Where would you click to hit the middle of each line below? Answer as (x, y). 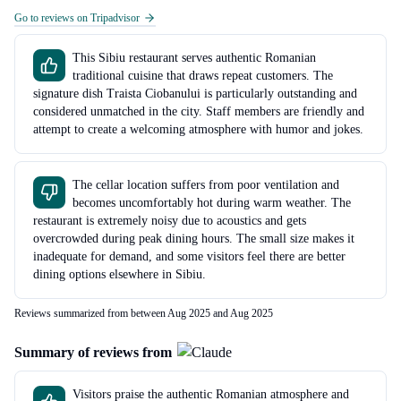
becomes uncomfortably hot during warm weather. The (212, 202)
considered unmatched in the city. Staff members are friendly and (199, 111)
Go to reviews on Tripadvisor (77, 17)
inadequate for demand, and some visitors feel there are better (189, 256)
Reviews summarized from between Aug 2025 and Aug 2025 (144, 313)
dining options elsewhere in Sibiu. (119, 274)
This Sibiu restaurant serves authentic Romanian (194, 57)
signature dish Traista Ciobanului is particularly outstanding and (195, 93)
